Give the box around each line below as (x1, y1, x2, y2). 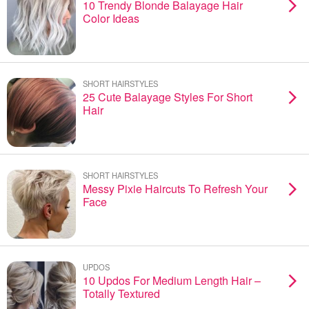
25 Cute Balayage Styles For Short (83, 89, 252, 105)
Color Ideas (83, 10, 139, 26)
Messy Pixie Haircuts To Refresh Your (83, 181, 268, 197)
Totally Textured (83, 286, 160, 301)
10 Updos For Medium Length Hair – (83, 272, 261, 288)
